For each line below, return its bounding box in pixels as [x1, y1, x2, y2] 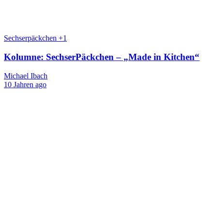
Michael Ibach [4, 71, 47, 80]
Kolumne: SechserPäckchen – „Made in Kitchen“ [4, 51, 200, 62]
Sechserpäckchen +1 [4, 34, 67, 43]
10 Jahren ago [4, 80, 46, 89]
